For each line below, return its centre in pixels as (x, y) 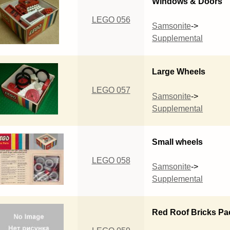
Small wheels (178, 142)
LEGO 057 (111, 90)
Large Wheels (179, 71)
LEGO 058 (111, 160)
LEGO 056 (111, 20)
